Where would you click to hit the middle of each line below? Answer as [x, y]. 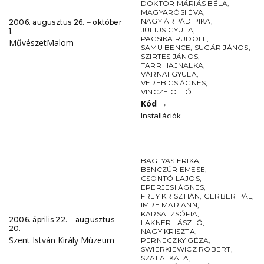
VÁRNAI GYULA [169, 74]
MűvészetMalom [41, 43]
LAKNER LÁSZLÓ [172, 223]
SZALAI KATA [165, 258]
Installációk [161, 116]
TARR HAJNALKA [172, 65]
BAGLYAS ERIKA [170, 161]
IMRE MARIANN [169, 205]
